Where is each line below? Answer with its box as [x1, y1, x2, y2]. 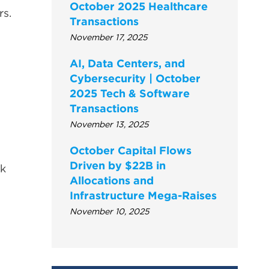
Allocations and [70, 173, 154, 187]
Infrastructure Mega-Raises [70, 188, 217, 202]
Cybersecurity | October [70, 71, 201, 85]
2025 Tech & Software [70, 86, 190, 100]
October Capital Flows [70, 143, 192, 157]
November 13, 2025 [70, 118, 149, 130]
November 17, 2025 [70, 31, 148, 43]
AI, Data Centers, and [70, 56, 185, 70]
